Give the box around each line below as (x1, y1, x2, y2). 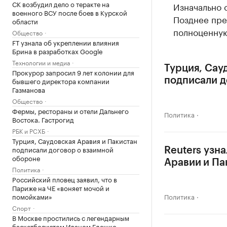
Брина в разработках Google (12, 46, 103, 56)
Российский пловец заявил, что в (12, 174, 117, 184)
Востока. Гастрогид (12, 114, 74, 124)
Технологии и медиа (12, 57, 70, 67)
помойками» (12, 191, 52, 201)
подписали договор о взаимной (12, 144, 113, 154)
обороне (12, 153, 40, 163)
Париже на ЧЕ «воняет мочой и (12, 182, 109, 193)
